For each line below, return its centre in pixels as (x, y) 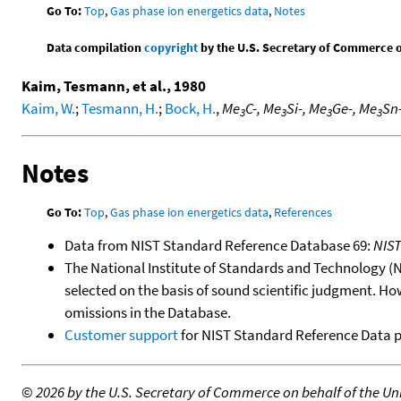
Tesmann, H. (120, 108)
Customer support (121, 334)
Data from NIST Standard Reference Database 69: (219, 245)
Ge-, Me (354, 108)
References (303, 212)
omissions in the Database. (148, 312)
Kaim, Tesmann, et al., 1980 (114, 85)
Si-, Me (307, 108)
